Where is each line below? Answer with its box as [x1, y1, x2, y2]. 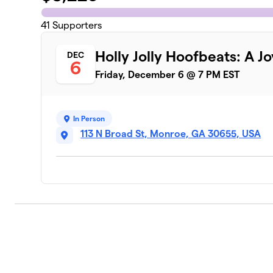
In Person [73, 115, 105, 123]
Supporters [50, 20, 102, 31]
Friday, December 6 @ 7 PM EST [95, 69, 240, 80]
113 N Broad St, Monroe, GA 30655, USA [80, 129, 261, 140]
